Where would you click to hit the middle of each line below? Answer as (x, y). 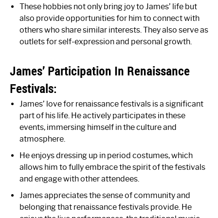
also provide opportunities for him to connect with (109, 18)
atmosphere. (42, 139)
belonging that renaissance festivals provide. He (106, 207)
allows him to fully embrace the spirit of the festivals (112, 167)
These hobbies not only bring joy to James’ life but (108, 7)
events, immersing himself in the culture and (98, 127)
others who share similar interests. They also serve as (114, 30)
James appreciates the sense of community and (105, 195)
